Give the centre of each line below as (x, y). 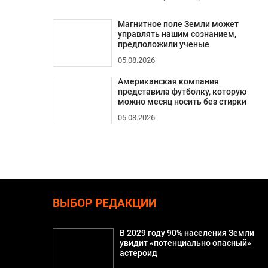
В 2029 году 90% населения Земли (187, 233)
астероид (139, 253)
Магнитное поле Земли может (178, 24)
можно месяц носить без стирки (182, 102)
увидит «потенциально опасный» (186, 243)
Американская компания (168, 81)
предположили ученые (163, 44)
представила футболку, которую (182, 92)
